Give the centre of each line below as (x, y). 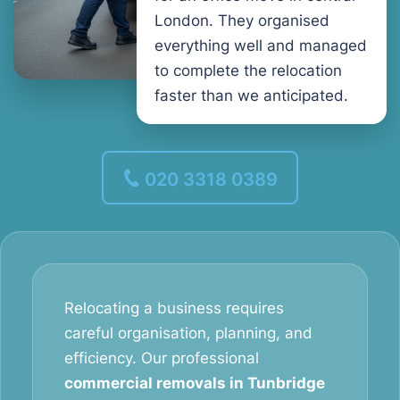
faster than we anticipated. (251, 96)
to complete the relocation (248, 71)
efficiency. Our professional (162, 358)
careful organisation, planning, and (188, 333)
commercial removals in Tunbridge (195, 383)
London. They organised (242, 21)
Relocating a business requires (174, 308)
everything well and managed (261, 46)
